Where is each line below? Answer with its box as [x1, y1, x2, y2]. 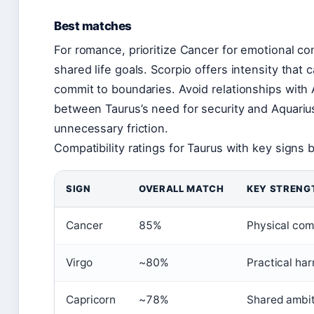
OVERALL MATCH [139, 182, 224, 194]
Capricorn [66, 292, 116, 306]
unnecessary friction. [54, 121, 168, 135]
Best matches [54, 18, 132, 33]
